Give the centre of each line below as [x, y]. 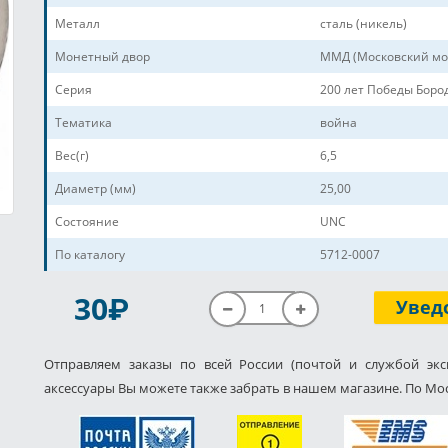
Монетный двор [102, 57]
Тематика [83, 123]
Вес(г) [72, 156]
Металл [77, 24]
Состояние [87, 222]
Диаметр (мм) [95, 189]
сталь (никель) [363, 24]
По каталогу [90, 255]
